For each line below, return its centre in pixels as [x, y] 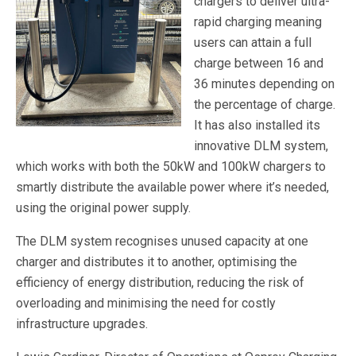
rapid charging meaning [258, 22]
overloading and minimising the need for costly [146, 303]
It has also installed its [257, 125]
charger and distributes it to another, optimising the [157, 262]
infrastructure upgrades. [87, 324]
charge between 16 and [259, 63]
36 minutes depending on [264, 84]
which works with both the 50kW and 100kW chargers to [171, 166]
